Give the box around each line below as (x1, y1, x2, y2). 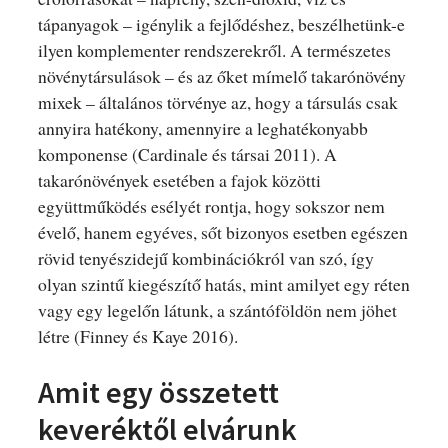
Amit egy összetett (37, 372, 279, 411)
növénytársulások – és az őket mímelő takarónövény (37, 63, 406, 88)
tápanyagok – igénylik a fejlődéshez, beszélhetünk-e (37, 11, 405, 36)
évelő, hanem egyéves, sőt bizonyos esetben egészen (37, 219, 408, 244)
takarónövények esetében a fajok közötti (37, 167, 321, 192)
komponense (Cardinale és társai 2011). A (37, 141, 337, 166)
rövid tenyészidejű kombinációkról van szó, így (37, 245, 374, 270)
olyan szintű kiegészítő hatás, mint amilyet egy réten (37, 271, 410, 296)
